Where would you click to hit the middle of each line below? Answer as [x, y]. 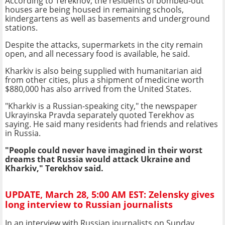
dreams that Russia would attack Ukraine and [98, 159]
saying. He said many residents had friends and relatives [111, 124]
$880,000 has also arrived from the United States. [98, 89]
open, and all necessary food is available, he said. [97, 53]
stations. [21, 27]
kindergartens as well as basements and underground [107, 18]
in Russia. [23, 133]
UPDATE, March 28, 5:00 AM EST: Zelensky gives [110, 195]
